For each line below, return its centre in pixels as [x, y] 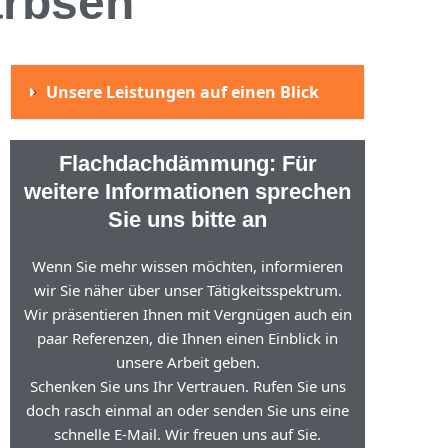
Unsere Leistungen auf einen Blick [182, 92]
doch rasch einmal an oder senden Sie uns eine [188, 410]
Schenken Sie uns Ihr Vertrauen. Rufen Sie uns [187, 386]
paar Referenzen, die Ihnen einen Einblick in [188, 338]
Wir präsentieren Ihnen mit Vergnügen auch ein [187, 314]
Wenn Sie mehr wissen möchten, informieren [188, 266]
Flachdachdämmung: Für [187, 163]
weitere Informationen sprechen [188, 191]
